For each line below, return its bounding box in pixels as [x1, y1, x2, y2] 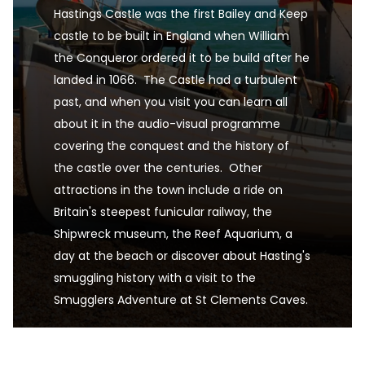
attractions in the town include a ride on [54, 182, 283, 198]
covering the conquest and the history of [54, 138, 289, 154]
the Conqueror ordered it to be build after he [54, 50, 310, 66]
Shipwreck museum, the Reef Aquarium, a [54, 226, 292, 242]
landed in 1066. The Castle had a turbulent [54, 72, 297, 88]
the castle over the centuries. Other [54, 160, 262, 176]
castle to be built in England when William [54, 28, 289, 44]
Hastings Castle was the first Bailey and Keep [54, 6, 308, 22]
